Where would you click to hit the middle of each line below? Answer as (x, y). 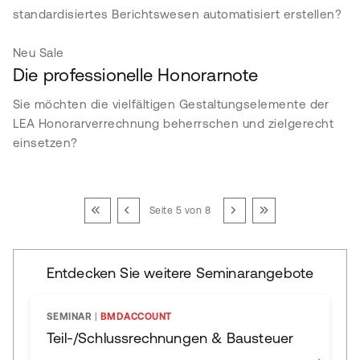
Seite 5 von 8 (180, 211)
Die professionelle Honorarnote (136, 75)
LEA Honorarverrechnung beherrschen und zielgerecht (174, 123)
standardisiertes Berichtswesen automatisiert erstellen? (178, 14)
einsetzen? (45, 143)
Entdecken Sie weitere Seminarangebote (180, 273)
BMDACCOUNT (136, 317)
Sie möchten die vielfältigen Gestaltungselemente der (171, 104)
